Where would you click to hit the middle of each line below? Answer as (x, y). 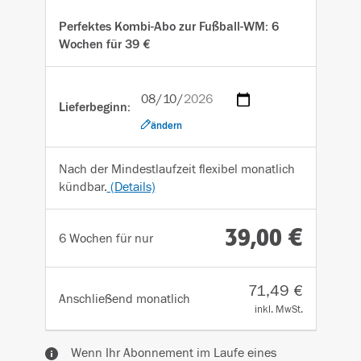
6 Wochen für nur (106, 238)
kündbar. (83, 187)
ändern (166, 126)
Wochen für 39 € (104, 44)
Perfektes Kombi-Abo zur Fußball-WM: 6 (168, 27)
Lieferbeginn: (94, 107)
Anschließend (97, 299)
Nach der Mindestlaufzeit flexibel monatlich (176, 169)
